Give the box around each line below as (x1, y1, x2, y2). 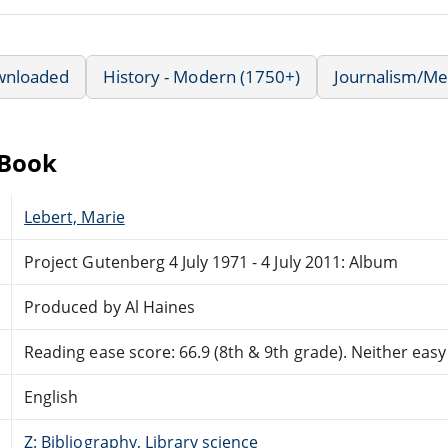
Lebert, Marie (24, 205, 125, 228)
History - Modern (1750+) (103, 64, 300, 88)
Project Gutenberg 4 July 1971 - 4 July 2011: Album (24, 250, 399, 273)
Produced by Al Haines (24, 295, 195, 318)
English (24, 385, 79, 408)
